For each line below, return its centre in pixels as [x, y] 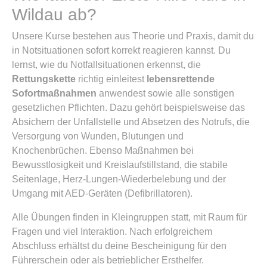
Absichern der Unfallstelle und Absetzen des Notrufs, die [131, 122]
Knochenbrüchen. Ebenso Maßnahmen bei [103, 150]
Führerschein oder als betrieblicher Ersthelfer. [108, 260]
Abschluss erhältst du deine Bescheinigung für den [119, 246]
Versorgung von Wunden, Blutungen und [98, 136]
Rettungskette [44, 79]
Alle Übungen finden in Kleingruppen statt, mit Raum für [129, 217]
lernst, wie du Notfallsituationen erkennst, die [106, 65]
